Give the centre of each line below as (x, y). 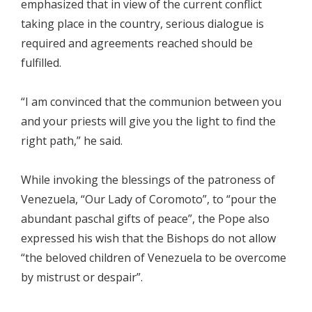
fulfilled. (41, 63)
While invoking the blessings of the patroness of (148, 180)
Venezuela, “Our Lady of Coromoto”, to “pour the (149, 199)
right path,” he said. (72, 141)
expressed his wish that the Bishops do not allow (148, 238)
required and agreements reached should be (137, 43)
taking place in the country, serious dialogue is (142, 24)
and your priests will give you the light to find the (148, 121)
